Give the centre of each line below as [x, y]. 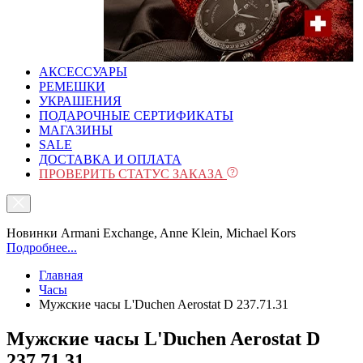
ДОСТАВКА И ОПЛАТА [110, 159]
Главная [61, 275]
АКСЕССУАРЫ [83, 72]
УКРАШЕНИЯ [80, 101]
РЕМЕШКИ [72, 86]
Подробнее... [42, 248]
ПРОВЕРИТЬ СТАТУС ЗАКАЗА [133, 174]
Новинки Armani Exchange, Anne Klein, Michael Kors [151, 233]
